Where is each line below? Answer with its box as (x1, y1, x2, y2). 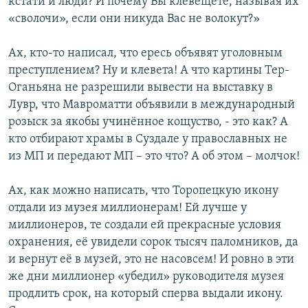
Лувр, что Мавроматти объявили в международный (8, 98, 295, 112)
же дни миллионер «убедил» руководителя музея (8, 270, 284, 284)
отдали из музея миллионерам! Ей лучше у (8, 201, 247, 215)
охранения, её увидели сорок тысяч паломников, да (8, 236, 298, 250)
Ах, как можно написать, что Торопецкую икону (8, 184, 278, 198)
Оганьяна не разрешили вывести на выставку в (8, 81, 273, 95)
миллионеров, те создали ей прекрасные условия (8, 219, 281, 232)
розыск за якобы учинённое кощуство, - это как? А (8, 115, 288, 129)
